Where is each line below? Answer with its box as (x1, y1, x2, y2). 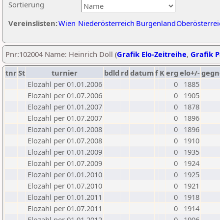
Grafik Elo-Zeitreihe (117, 49, 187, 59)
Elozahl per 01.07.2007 (27, 113, 102, 123)
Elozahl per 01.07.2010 (27, 181, 102, 191)
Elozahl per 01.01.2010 (27, 169, 102, 179)
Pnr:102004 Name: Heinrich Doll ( (5, 49, 117, 59)
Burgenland (136, 18, 176, 28)
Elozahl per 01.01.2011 (27, 192, 102, 202)
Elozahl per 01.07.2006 (27, 90, 102, 100)
